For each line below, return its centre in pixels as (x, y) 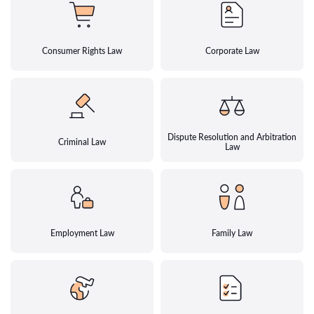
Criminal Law (82, 142)
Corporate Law (232, 51)
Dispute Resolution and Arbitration (232, 137)
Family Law (232, 233)
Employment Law (82, 233)
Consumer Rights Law (82, 51)
